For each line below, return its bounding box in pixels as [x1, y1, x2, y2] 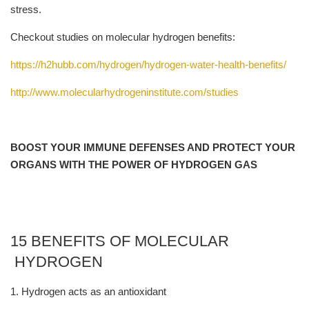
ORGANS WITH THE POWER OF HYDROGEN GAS [10, 159, 257, 171]
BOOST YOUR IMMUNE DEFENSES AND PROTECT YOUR [10, 141, 295, 154]
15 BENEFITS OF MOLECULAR [10, 232, 229, 250]
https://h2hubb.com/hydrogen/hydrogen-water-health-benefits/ [10, 59, 286, 71]
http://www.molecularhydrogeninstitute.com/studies [10, 86, 239, 99]
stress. [10, 3, 41, 16]
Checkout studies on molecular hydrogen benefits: [10, 31, 235, 43]
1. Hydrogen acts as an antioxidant [10, 286, 166, 298]
